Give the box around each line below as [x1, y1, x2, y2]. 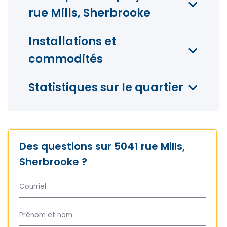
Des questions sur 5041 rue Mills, [19, 139, 185, 154]
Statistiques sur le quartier [28, 80, 183, 95]
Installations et [28, 33, 116, 49]
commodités [28, 51, 103, 67]
